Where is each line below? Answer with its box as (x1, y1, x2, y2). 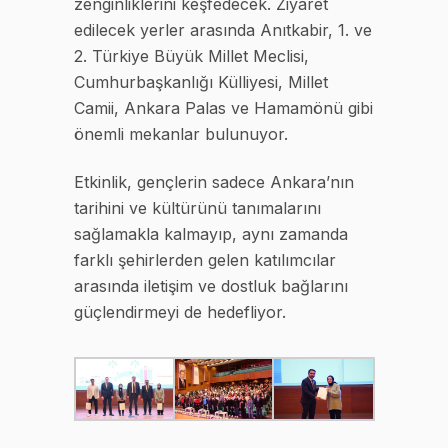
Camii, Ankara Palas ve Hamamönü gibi (74, 98, 373, 119)
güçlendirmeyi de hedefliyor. (74, 302, 286, 323)
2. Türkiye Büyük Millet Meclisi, (74, 46, 309, 67)
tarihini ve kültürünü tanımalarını (74, 198, 321, 219)
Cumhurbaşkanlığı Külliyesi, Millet (74, 72, 328, 93)
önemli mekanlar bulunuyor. (74, 124, 288, 145)
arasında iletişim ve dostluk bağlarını (74, 276, 348, 297)
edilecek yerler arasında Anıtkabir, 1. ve (74, 20, 372, 41)
